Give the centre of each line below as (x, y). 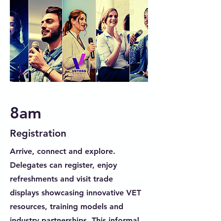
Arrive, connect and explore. (63, 151)
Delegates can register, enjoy (63, 165)
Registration (38, 133)
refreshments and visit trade (61, 179)
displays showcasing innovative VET (75, 193)
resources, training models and (67, 206)
